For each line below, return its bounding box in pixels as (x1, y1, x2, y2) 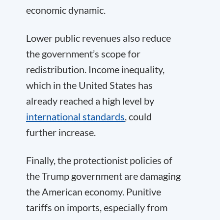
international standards (26, 110, 125, 122)
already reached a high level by (26, 95, 154, 107)
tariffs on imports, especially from (26, 201, 167, 213)
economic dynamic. (26, 4, 106, 16)
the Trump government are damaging (26, 170, 181, 182)
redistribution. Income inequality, (26, 63, 165, 75)
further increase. (26, 126, 96, 138)
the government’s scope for (26, 48, 140, 59)
